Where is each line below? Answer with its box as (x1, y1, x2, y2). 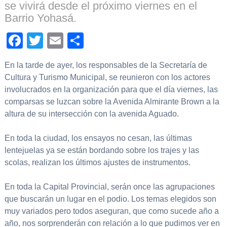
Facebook (22, 31, 95, 50)
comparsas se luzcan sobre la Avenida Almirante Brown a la (4, 97, 219, 106)
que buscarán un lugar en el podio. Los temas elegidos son (4, 195, 216, 204)
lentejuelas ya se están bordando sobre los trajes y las (4, 146, 199, 155)
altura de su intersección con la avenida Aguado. (4, 109, 181, 119)
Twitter (43, 31, 91, 50)
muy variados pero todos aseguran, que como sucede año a (4, 207, 219, 216)
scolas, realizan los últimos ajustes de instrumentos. (4, 158, 193, 167)
